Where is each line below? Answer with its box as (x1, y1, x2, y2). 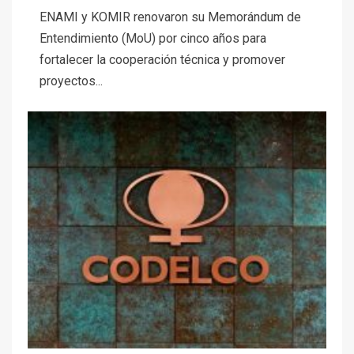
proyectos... (40, 73, 103, 88)
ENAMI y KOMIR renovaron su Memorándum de (40, 9, 301, 24)
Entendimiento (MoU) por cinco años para (40, 30, 266, 46)
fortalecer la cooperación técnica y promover (40, 51, 285, 67)
